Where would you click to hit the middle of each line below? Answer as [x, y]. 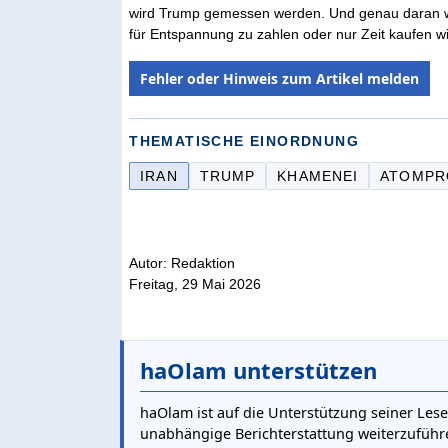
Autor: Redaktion [182, 262]
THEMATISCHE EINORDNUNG [244, 140]
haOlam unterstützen [258, 369]
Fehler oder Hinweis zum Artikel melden [280, 78]
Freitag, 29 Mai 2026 [195, 283]
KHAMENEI [318, 175]
